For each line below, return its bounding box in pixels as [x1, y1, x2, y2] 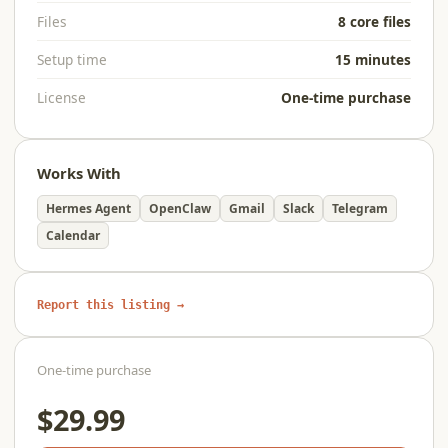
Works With [37, 163, 121, 183]
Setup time [37, 50, 107, 69]
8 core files [338, 12, 411, 31]
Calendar [46, 227, 100, 244]
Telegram [332, 200, 388, 217]
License [37, 88, 86, 107]
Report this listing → [37, 297, 184, 312]
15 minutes [335, 50, 411, 69]
